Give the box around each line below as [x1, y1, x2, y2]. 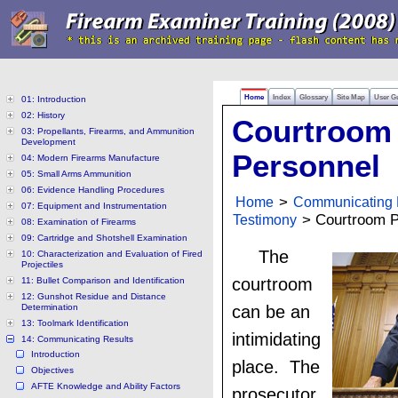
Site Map [337, 92, 365, 101]
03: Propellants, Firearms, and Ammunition [21, 126, 195, 136]
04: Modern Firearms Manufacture [21, 153, 160, 163]
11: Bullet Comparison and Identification [21, 275, 185, 285]
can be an [232, 302, 310, 322]
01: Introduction [21, 94, 86, 104]
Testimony [233, 211, 297, 227]
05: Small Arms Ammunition [21, 169, 131, 179]
